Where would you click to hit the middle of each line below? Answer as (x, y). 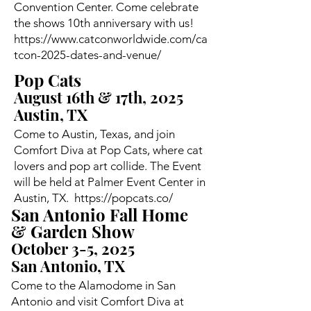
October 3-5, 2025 (73, 248)
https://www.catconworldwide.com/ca (111, 39)
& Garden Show (73, 231)
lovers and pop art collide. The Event (108, 166)
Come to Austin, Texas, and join (94, 134)
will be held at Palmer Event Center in (110, 182)
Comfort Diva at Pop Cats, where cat (108, 150)
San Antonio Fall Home (100, 214)
